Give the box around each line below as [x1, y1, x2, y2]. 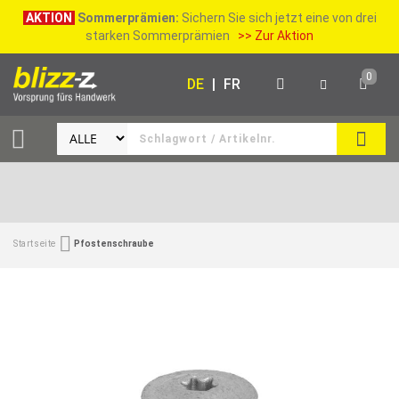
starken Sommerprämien [85, 28, 238, 43]
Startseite [13, 238, 57, 248]
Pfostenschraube [74, 238, 155, 248]
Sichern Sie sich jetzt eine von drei [178, 11, 377, 25]
